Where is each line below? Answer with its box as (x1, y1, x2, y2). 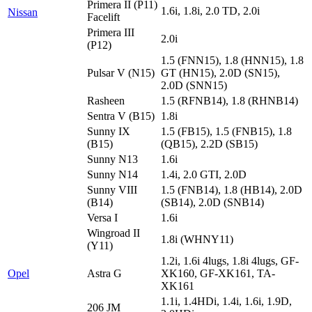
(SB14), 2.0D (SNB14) (161, 196, 264, 208)
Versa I (87, 211, 118, 224)
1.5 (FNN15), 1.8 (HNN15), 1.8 (161, 54, 304, 66)
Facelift (87, 10, 120, 23)
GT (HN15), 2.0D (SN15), (161, 66, 280, 79)
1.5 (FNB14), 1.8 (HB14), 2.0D (161, 183, 302, 196)
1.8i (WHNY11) (161, 233, 233, 245)
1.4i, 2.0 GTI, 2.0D (161, 168, 247, 180)
